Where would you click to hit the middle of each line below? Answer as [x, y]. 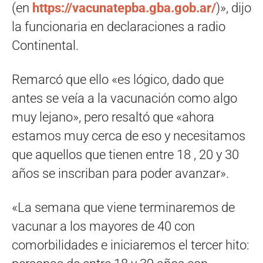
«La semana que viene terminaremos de [123, 208]
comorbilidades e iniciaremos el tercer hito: [131, 245]
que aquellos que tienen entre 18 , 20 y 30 [125, 155]
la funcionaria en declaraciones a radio [119, 27]
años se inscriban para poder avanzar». [120, 174]
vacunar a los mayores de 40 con [103, 227]
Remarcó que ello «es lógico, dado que [118, 80]
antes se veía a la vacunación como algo [124, 99]
